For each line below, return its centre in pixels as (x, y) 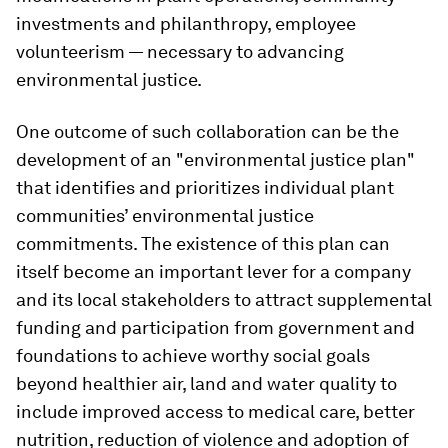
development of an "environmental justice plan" (215, 159)
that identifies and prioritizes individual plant (205, 187)
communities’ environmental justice (165, 215)
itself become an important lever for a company (213, 271)
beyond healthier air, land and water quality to (206, 383)
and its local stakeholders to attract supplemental (224, 299)
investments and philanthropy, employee (186, 23)
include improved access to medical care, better (215, 411)
